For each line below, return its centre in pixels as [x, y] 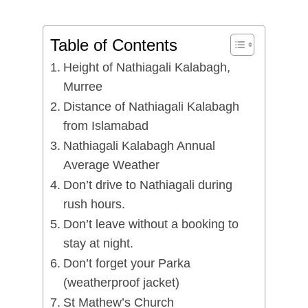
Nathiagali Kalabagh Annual [139, 145]
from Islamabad [106, 125]
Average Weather [111, 165]
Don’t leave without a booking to [151, 224]
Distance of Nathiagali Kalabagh [151, 106]
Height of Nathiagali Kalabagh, [146, 67]
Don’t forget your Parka [126, 263]
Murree [82, 86]
